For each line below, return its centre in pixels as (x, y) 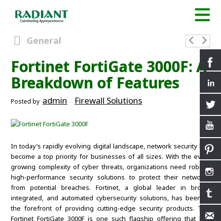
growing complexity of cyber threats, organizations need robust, (110, 167)
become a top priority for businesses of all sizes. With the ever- (110, 157)
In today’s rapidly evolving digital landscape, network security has (110, 146)
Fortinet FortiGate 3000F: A (109, 67)
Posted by (26, 102)
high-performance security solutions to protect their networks (110, 177)
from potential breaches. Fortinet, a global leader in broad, (110, 188)
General (44, 41)
